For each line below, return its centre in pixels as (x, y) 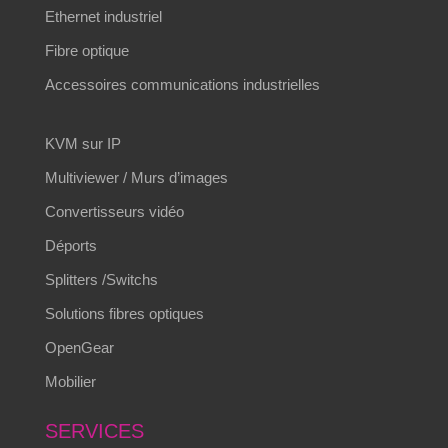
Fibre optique (86, 51)
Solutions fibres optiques (124, 314)
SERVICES (94, 431)
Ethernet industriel (103, 17)
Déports (70, 246)
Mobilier (70, 382)
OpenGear (79, 348)
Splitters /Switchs (101, 280)
